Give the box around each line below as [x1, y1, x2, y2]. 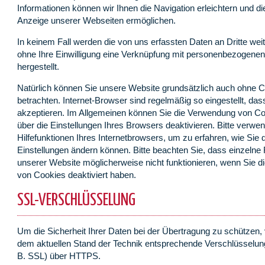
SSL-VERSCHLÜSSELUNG [17, 192, 136, 209]
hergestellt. [17, 62, 60, 72]
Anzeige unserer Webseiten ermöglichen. [17, 15, 176, 26]
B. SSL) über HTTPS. [17, 251, 101, 261]
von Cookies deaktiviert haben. [17, 170, 137, 180]
